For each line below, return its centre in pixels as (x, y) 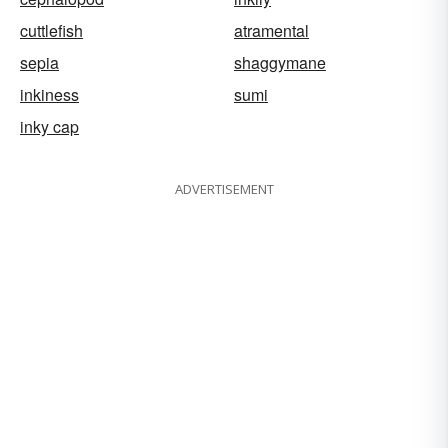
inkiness (49, 94)
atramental (271, 30)
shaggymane (280, 62)
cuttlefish (51, 30)
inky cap (49, 126)
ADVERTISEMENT (224, 188)
